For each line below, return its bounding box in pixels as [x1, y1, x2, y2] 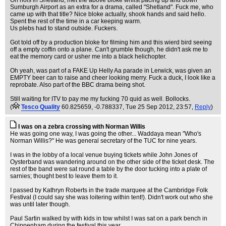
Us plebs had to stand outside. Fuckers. [10, 25, 118, 32]
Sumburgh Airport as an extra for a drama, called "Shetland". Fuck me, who [10, 4, 213, 11]
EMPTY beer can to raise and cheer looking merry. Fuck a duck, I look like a [10, 74, 215, 81]
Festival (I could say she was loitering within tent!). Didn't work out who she [10, 194, 213, 201]
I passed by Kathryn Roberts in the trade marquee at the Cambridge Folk [10, 187, 208, 194]
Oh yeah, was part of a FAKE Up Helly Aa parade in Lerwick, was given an [10, 67, 211, 74]
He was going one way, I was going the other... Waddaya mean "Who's [10, 130, 201, 137]
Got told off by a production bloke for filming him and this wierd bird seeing [10, 39, 212, 46]
